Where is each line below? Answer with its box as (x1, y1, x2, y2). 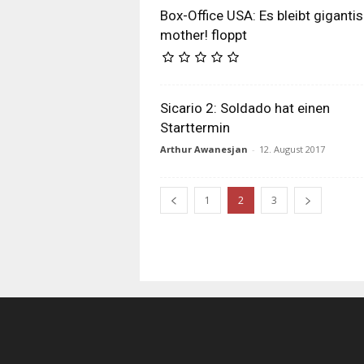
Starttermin (160, 119, 230, 136)
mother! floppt (160, 27, 247, 43)
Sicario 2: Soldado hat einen (160, 100, 330, 116)
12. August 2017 (259, 143, 325, 155)
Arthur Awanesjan (160, 143, 248, 155)
